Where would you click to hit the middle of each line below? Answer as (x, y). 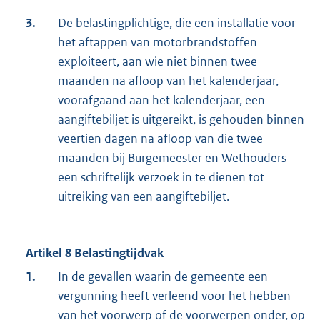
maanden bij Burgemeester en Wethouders (172, 158)
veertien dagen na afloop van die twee (160, 139)
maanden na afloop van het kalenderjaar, (168, 81)
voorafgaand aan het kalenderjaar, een (161, 100)
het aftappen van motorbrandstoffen (157, 42)
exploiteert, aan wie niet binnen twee (157, 62)
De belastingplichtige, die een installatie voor (177, 23)
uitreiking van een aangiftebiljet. (144, 197)
